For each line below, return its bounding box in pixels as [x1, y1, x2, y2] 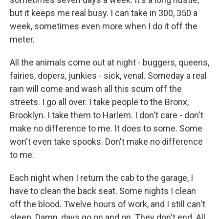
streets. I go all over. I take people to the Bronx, [10, 97, 189, 107]
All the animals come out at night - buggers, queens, [10, 57, 209, 67]
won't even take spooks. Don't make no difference [10, 136, 203, 147]
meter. [10, 34, 35, 44]
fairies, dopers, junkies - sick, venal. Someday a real [10, 70, 207, 81]
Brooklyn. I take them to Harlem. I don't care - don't [10, 110, 203, 120]
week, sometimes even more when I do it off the [10, 21, 197, 31]
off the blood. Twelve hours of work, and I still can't [10, 199, 205, 209]
